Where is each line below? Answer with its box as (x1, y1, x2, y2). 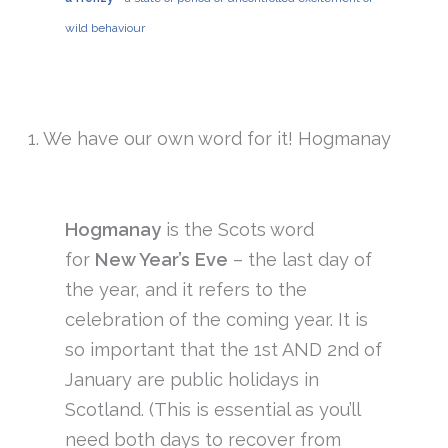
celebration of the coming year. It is (64, 309, 368, 331)
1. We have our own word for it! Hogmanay (28, 127, 392, 149)
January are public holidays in (64, 369, 319, 391)
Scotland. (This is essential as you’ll (64, 399, 360, 421)
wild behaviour (64, 20, 145, 35)
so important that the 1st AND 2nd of (64, 339, 382, 361)
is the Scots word (160, 219, 314, 241)
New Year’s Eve (94, 249, 228, 271)
